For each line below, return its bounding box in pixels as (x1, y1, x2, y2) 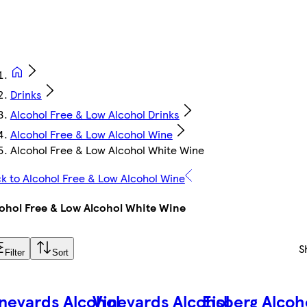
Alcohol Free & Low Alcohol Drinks (10, 106, 180, 123)
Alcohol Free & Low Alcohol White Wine (10, 142, 204, 158)
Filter (4, 247, 25, 258)
